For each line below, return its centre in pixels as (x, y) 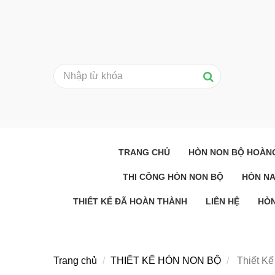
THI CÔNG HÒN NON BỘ (173, 177)
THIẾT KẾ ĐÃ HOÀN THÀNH (130, 201)
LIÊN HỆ (223, 201)
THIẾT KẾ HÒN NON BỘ (166, 261)
